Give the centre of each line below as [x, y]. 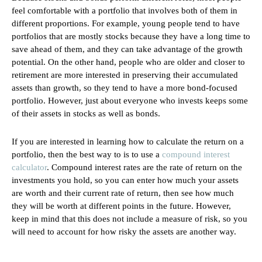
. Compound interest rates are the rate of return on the [144, 168]
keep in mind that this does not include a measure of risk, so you [130, 219]
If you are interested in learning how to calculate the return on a [128, 142]
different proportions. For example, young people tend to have [126, 24]
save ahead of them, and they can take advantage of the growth [127, 49]
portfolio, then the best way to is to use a [87, 155]
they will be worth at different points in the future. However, [121, 206]
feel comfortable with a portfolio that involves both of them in [125, 11]
